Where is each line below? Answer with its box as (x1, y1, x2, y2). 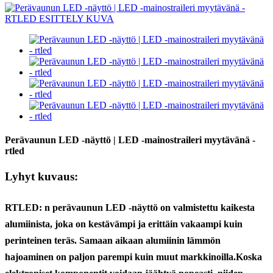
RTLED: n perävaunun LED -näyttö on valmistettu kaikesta (5, 202, 255, 213)
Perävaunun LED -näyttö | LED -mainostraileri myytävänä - (5, 135, 255, 146)
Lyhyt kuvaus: (5, 169, 78, 183)
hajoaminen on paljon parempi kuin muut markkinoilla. (5, 251, 236, 262)
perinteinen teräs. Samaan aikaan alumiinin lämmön (5, 235, 221, 246)
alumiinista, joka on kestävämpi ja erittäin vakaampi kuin (5, 218, 243, 229)
